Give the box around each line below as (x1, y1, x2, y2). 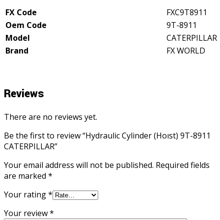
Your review (4, 207, 50, 219)
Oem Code (5, 19, 47, 30)
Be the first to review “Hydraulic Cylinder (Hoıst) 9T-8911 (4, 130, 211, 141)
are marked (4, 170, 48, 181)
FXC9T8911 (166, 6, 207, 18)
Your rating (4, 189, 48, 200)
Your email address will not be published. (4, 159, 154, 170)
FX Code (5, 6, 37, 18)
